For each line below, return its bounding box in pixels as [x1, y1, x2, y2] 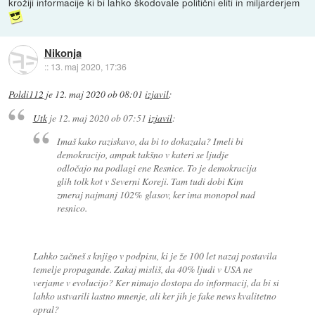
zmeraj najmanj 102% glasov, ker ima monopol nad [57, 187, 256, 201]
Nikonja [44, 44, 82, 60]
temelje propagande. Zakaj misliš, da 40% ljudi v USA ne [32, 262, 252, 276]
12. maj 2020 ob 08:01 [55, 88, 143, 101]
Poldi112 [8, 88, 44, 101]
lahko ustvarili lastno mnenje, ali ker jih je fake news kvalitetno [32, 288, 276, 302]
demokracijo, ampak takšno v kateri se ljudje [57, 147, 229, 161]
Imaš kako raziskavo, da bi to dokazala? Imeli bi [57, 134, 244, 148]
